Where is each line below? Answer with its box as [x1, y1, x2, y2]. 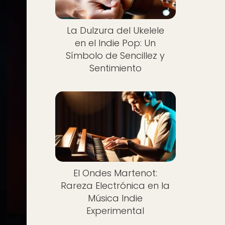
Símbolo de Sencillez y [66, 49, 165, 62]
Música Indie [88, 191, 143, 204]
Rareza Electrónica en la [61, 179, 170, 192]
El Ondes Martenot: [73, 166, 158, 179]
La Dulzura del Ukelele [66, 24, 164, 37]
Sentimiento [89, 62, 142, 75]
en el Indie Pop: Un [75, 37, 156, 50]
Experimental [86, 204, 145, 217]
